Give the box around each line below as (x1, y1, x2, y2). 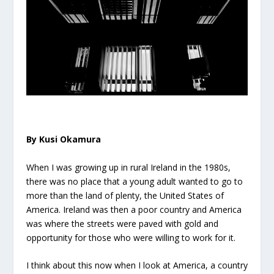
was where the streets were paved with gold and (26, 217, 218, 229)
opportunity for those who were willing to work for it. (26, 231, 235, 243)
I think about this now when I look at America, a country (26, 259, 248, 272)
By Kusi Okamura (26, 133, 101, 146)
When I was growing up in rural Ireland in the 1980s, (26, 161, 231, 173)
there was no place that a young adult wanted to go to (26, 175, 243, 187)
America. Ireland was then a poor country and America (26, 203, 242, 215)
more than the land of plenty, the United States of (26, 189, 224, 201)
